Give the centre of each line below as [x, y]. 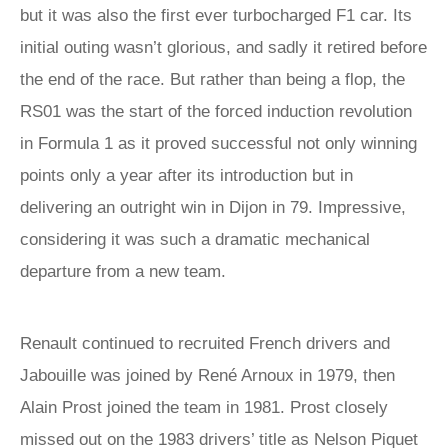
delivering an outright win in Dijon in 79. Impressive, [213, 207]
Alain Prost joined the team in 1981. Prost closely [204, 407]
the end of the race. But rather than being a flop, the [212, 79]
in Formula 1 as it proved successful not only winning [218, 143]
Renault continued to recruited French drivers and [205, 343]
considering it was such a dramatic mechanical [195, 239]
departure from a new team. [123, 271]
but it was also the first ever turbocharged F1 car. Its [216, 15]
